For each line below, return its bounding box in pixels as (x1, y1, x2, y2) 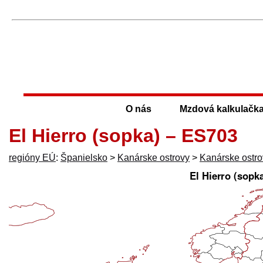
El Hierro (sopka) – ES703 (9, 124, 238, 146)
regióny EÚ (9, 152, 56, 163)
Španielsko (60, 152, 107, 163)
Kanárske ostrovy (117, 152, 190, 163)
